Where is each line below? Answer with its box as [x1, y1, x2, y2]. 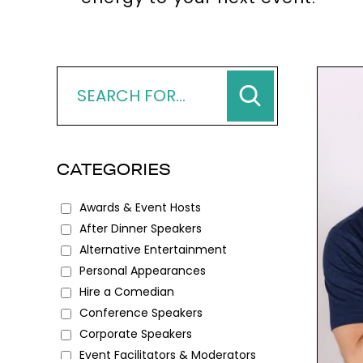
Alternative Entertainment [79, 241, 227, 258]
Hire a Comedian [79, 283, 174, 300]
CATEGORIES [57, 159, 171, 179]
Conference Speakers [79, 304, 203, 321]
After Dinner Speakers [79, 220, 202, 237]
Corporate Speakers [79, 325, 192, 342]
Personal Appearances [79, 262, 206, 279]
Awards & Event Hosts [79, 199, 201, 216]
